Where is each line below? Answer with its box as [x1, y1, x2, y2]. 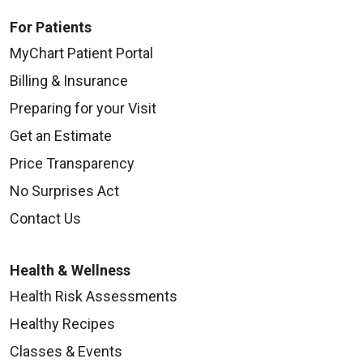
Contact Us [10, 209, 81, 227]
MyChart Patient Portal [10, 44, 153, 62]
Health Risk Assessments [10, 287, 177, 305]
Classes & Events [10, 342, 122, 360]
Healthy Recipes [10, 314, 115, 332]
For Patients [10, 18, 95, 36]
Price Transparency [10, 154, 135, 172]
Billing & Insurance [10, 71, 128, 89]
